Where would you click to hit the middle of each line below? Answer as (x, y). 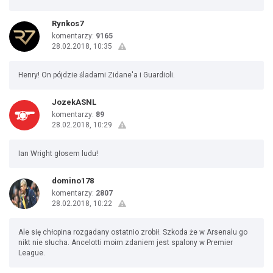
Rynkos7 (68, 23)
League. (32, 253)
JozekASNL (74, 102)
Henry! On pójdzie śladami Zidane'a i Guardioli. (97, 75)
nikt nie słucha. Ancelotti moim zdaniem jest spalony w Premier (126, 243)
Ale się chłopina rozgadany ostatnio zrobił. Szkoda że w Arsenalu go (133, 232)
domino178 (73, 181)
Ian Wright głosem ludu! (58, 154)
